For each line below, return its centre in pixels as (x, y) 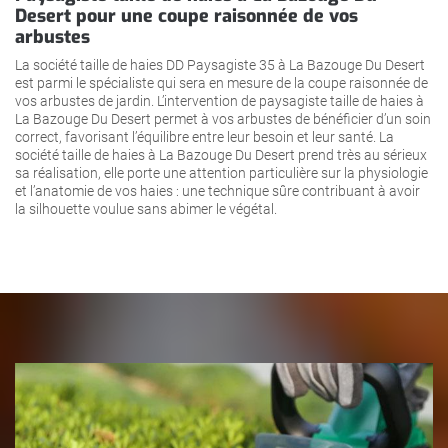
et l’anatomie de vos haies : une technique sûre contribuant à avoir (217, 190)
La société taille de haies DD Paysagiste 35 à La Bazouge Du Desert (220, 64)
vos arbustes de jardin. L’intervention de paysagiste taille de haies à (219, 100)
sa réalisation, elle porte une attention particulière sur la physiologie (221, 172)
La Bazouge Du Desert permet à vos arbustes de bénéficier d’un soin (223, 118)
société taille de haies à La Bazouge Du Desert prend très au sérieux (221, 154)
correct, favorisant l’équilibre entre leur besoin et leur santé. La (204, 136)
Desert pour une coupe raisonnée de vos (186, 15)
